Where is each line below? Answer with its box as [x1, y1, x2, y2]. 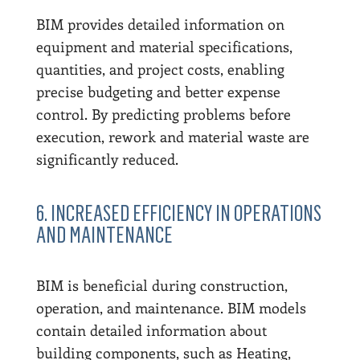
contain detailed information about [35, 320, 267, 340]
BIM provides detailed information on [35, 14, 284, 34]
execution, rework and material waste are [35, 126, 309, 146]
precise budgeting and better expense [35, 81, 280, 101]
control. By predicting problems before [35, 104, 291, 124]
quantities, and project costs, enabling [35, 59, 284, 79]
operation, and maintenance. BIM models [35, 297, 306, 317]
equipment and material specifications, [35, 36, 292, 56]
